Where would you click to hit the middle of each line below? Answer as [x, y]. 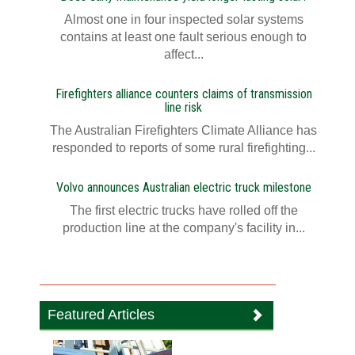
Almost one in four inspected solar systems [183, 19]
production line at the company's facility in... [183, 228]
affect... [183, 54]
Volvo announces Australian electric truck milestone [183, 187]
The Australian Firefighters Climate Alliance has [183, 130]
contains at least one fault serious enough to [183, 37]
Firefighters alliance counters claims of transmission [183, 94]
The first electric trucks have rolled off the [183, 210]
